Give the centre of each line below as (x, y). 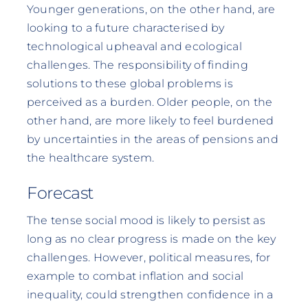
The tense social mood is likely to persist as (146, 220)
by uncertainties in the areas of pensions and (152, 140)
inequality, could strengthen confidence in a (150, 294)
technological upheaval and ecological (134, 47)
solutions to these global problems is (130, 84)
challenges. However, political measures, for (148, 257)
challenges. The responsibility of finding (137, 65)
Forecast (60, 192)
